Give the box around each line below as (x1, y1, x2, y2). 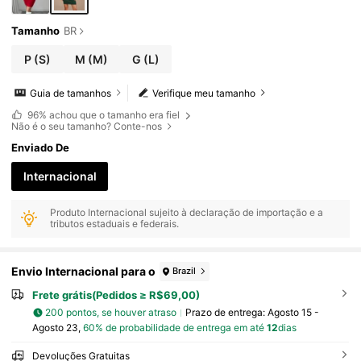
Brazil (172, 265, 197, 277)
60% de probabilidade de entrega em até (82, 321, 267, 334)
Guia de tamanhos (30, 86, 112, 99)
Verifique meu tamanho (152, 86, 256, 99)
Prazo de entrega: (185, 306, 268, 319)
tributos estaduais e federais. (50, 218, 180, 230)
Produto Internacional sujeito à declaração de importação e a (50, 206, 324, 219)
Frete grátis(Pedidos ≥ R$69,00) (31, 288, 200, 301)
